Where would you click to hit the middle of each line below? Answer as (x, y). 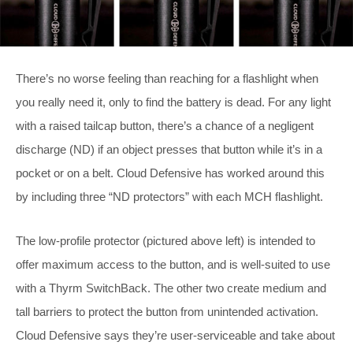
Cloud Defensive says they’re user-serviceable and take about (175, 336)
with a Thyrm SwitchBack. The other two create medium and (171, 288)
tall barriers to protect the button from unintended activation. (167, 312)
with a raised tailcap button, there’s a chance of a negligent (165, 126)
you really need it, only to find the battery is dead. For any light (173, 102)
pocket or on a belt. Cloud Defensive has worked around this (170, 173)
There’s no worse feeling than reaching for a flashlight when (167, 79)
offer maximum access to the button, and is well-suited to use (173, 265)
